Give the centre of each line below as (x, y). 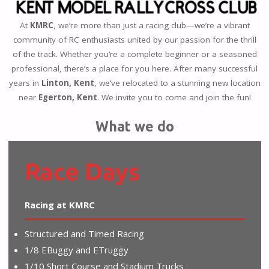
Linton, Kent (68, 83)
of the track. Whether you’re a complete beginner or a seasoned (134, 54)
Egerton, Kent (68, 97)
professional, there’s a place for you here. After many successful (134, 68)
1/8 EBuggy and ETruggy (76, 249)
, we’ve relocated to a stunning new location (177, 83)
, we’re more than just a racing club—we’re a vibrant (151, 25)
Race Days (82, 172)
